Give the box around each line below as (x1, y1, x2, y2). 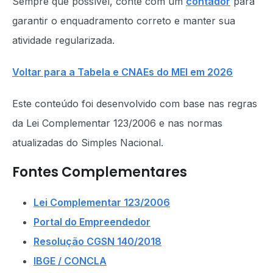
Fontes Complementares (12, 163, 187, 182)
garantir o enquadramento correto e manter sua (12, 15, 235, 27)
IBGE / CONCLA (34, 255, 107, 267)
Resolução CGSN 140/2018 (34, 235, 161, 247)
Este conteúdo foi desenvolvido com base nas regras (12, 97, 257, 110)
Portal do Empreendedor (34, 216, 151, 228)
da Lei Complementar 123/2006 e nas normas (12, 117, 222, 129)
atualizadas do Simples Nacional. (12, 136, 163, 149)
